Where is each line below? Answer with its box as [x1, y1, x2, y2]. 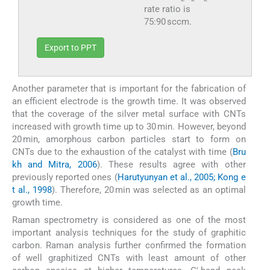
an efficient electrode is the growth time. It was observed [12, 96, 246, 107]
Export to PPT [45, 43, 96, 53]
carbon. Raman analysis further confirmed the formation [12, 239, 246, 251]
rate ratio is [143, 4, 190, 15]
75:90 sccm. [143, 16, 192, 28]
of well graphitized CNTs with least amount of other [12, 252, 246, 263]
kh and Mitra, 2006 [12, 159, 97, 171]
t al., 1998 [12, 184, 52, 196]
